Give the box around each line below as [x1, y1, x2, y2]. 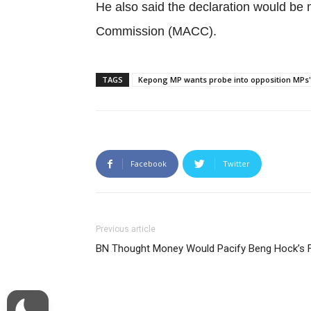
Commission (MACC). [96, 24, 217, 38]
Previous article [96, 224, 155, 234]
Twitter [223, 158, 250, 169]
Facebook [131, 158, 167, 169]
